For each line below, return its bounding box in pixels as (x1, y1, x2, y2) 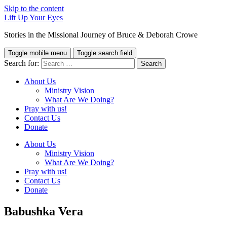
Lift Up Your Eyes (4, 13, 63, 22)
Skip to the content (4, 4, 64, 13)
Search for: (4, 59, 39, 67)
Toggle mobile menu (8, 49, 67, 57)
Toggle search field (77, 49, 132, 57)
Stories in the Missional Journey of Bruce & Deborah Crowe (4, 30, 198, 39)
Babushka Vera (4, 204, 83, 218)
